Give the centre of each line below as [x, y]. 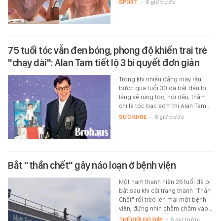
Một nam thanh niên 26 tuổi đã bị [165, 182]
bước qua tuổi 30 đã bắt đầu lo [162, 88]
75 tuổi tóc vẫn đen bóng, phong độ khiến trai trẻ [108, 50]
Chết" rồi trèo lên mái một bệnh [162, 199]
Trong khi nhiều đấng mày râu [160, 79]
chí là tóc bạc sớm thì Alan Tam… [164, 106]
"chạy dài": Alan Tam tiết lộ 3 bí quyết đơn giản [104, 62]
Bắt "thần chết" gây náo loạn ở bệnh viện [92, 165]
